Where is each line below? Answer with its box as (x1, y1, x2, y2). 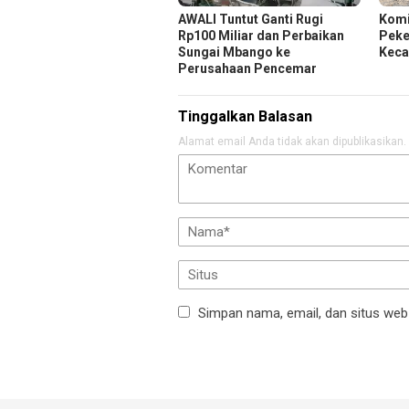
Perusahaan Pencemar (178, 60, 317, 76)
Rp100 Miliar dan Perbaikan (178, 27, 344, 43)
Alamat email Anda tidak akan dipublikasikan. (178, 134, 406, 148)
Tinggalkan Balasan (178, 107, 312, 125)
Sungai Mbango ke (178, 44, 290, 59)
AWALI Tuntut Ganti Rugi (178, 11, 323, 26)
